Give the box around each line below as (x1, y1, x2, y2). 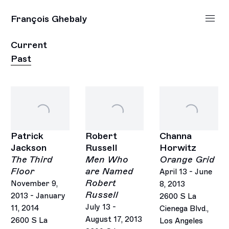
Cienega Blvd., (159, 204, 209, 214)
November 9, (11, 179, 58, 189)
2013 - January (11, 191, 66, 201)
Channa (159, 130, 192, 142)
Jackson (11, 142, 47, 154)
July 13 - (85, 202, 116, 212)
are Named (85, 166, 133, 177)
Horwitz (159, 142, 196, 154)
